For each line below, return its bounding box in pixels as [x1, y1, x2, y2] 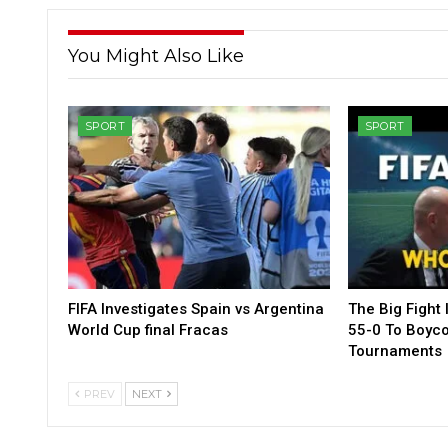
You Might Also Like [68, 45, 244, 68]
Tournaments [347, 341, 442, 360]
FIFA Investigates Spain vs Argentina [68, 299, 324, 318]
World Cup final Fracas [68, 320, 228, 339]
